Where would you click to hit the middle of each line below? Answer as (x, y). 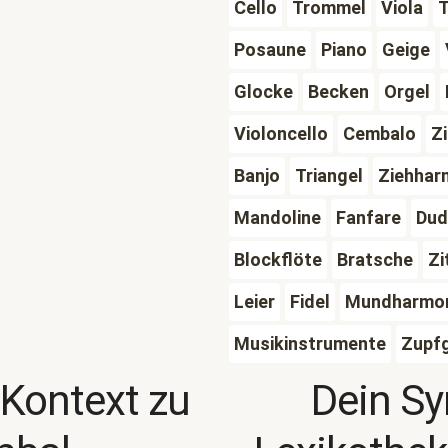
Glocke (263, 91)
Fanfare (368, 217)
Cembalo (379, 133)
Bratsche (374, 259)
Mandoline (277, 217)
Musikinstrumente (309, 343)
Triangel (328, 175)
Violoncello (280, 133)
